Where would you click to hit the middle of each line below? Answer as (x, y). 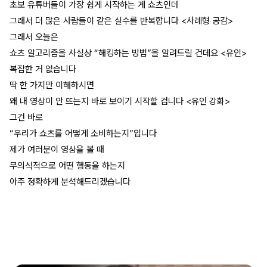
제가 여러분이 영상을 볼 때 (57, 150)
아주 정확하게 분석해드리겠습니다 (70, 182)
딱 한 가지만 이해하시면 (52, 86)
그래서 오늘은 (34, 37)
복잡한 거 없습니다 (43, 69)
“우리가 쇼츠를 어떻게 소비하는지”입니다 (83, 134)
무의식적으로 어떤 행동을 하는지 (67, 166)
